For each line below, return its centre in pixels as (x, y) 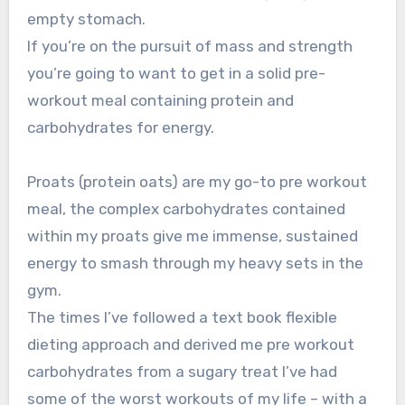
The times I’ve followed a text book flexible (182, 318)
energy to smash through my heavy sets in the (195, 264)
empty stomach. (86, 19)
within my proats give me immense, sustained (192, 236)
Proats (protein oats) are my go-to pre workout (197, 182)
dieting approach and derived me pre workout (190, 345)
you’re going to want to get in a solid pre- (176, 74)
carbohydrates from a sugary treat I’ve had (182, 372)
